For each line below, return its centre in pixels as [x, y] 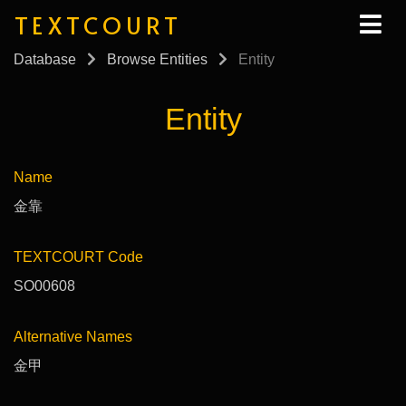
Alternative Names [73, 336]
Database [45, 60]
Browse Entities [157, 60]
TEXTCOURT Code [78, 256]
